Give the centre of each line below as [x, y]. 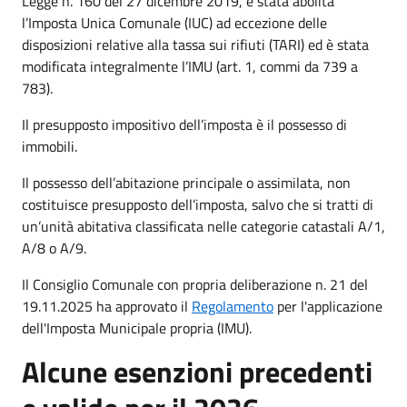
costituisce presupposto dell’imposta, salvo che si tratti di [198, 204]
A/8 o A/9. [54, 248]
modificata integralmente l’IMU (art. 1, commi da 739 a [190, 66]
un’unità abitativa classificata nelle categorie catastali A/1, [203, 226]
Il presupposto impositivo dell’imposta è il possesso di [184, 124]
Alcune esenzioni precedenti [197, 371]
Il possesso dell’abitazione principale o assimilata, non [186, 182]
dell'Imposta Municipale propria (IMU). [137, 328]
